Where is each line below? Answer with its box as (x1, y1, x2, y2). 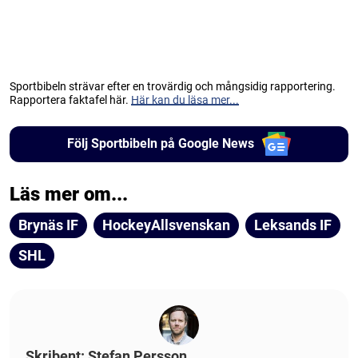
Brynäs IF (18, 216, 78, 233)
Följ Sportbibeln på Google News (66, 136, 254, 152)
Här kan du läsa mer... (131, 93, 239, 106)
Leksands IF (254, 216, 332, 233)
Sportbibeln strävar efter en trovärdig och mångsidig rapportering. (10, 79, 336, 93)
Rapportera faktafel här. (10, 93, 131, 106)
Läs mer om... (10, 182, 128, 205)
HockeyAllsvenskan (102, 216, 230, 233)
